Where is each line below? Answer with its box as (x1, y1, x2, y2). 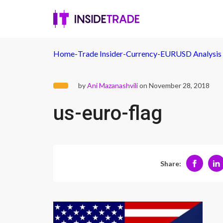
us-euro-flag (53, 102, 162, 125)
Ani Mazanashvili (87, 81, 138, 90)
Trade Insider (78, 49, 123, 58)
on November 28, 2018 (138, 81, 210, 90)
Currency (126, 49, 157, 58)
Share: (160, 159, 181, 168)
